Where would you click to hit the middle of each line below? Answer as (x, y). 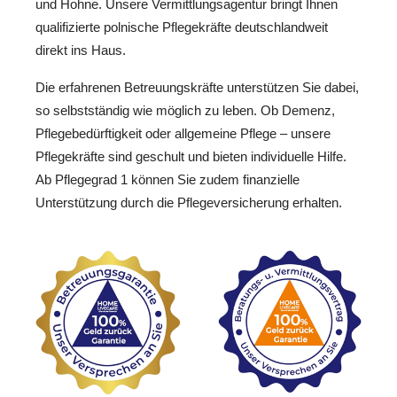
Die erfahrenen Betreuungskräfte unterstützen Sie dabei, (197, 88)
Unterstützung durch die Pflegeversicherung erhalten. (189, 203)
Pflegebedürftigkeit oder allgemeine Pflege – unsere (183, 134)
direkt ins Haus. (81, 50)
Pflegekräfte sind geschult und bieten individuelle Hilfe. (191, 157)
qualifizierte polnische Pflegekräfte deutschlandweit (182, 27)
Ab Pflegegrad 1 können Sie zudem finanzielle (167, 180)
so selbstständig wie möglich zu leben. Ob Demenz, (185, 111)
